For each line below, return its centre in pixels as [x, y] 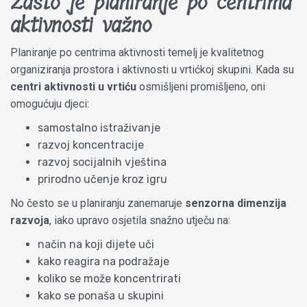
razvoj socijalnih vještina [102, 162]
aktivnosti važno [81, 25]
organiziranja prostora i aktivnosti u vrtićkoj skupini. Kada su [152, 69]
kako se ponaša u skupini [101, 295]
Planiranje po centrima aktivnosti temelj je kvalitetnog [137, 52]
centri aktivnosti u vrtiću [73, 86]
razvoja [30, 220]
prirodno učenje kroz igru [102, 179]
